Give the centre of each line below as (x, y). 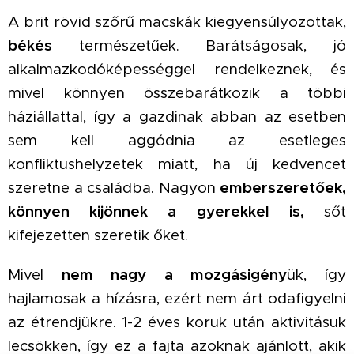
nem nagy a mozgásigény (174, 275)
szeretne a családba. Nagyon (114, 188)
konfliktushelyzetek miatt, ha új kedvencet (177, 164)
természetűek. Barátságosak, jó (213, 45)
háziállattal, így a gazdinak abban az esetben (177, 117)
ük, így (317, 275)
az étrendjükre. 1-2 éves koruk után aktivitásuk (177, 322)
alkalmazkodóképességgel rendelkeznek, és (177, 69)
